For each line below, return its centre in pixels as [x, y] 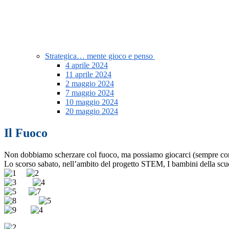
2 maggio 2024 [90, 84]
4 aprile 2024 [87, 65]
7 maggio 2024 [90, 93]
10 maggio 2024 [92, 102]
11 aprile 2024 [88, 75]
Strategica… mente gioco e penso [100, 56]
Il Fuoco [26, 133]
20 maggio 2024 [92, 111]
